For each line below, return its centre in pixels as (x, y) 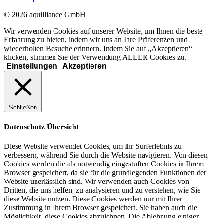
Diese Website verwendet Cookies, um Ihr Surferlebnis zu (93, 146)
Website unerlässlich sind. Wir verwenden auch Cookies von (97, 181)
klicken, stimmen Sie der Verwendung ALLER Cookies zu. (95, 57)
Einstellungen (32, 66)
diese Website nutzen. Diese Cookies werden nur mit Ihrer (93, 199)
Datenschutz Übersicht (41, 127)
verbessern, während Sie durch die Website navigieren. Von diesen (106, 155)
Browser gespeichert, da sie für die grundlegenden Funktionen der (105, 172)
